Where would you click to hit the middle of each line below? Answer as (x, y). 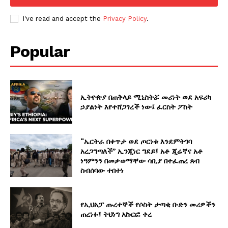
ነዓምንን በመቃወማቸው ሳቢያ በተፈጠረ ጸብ (140, 160)
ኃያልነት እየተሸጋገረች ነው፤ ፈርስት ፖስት (137, 106)
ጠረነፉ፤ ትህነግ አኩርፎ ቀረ (116, 214)
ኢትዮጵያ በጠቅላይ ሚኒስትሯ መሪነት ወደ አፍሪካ (146, 97)
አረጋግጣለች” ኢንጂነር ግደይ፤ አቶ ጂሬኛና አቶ (142, 151)
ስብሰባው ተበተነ (102, 170)
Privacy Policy (125, 19)
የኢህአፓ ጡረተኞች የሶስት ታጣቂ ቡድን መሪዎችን (148, 205)
